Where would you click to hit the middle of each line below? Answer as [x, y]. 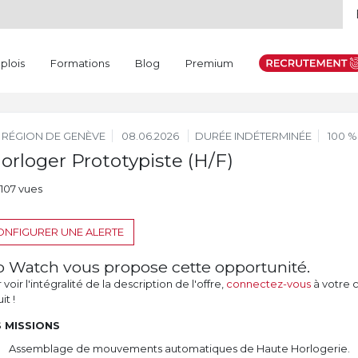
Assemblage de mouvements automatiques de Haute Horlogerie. [179, 348]
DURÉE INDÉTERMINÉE [253, 136]
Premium [209, 63]
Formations [80, 63]
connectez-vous [268, 284]
